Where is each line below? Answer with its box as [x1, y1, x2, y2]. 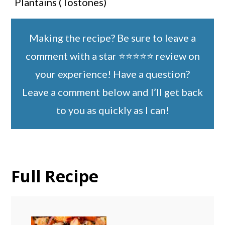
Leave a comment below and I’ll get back [22, 85, 203, 98]
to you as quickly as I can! [56, 103, 169, 116]
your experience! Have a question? [35, 67, 190, 80]
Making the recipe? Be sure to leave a [29, 31, 196, 44]
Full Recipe [11, 164, 99, 187]
